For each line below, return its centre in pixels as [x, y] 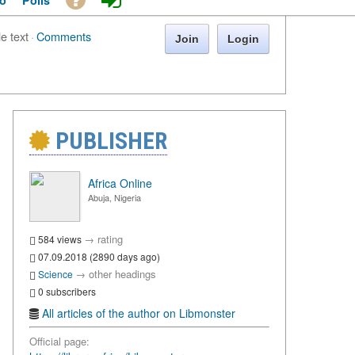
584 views [60, 239]
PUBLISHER [109, 141]
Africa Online [120, 183]
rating [110, 239]
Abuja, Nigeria [115, 198]
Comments [64, 36]
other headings [122, 274]
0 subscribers [66, 291]
